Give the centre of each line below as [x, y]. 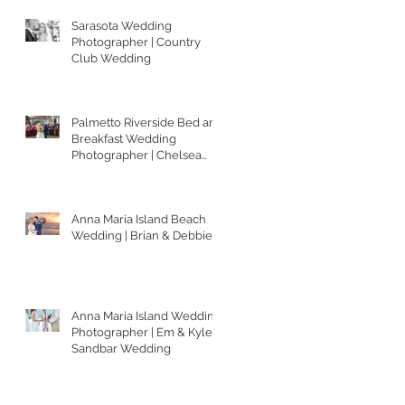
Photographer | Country [136, 42]
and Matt [95, 171]
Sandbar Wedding [121, 348]
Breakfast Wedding [124, 138]
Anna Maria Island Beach [139, 219]
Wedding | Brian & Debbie [142, 235]
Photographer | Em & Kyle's [146, 332]
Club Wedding [111, 58]
